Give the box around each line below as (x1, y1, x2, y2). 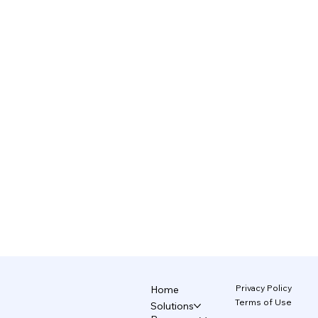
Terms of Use (235, 297, 292, 308)
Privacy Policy (236, 283, 292, 294)
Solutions (150, 299, 194, 312)
